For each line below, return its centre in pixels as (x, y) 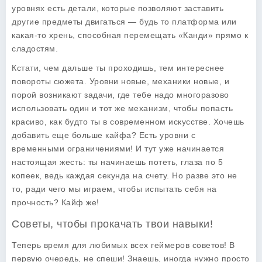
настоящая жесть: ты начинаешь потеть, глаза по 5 (117, 162)
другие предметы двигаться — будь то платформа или (124, 22)
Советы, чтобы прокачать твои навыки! (112, 224)
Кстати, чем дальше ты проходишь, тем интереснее (118, 68)
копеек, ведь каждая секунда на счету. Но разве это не (125, 175)
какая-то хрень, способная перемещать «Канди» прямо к (130, 35)
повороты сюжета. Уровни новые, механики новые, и (120, 81)
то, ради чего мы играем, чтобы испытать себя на (114, 189)
